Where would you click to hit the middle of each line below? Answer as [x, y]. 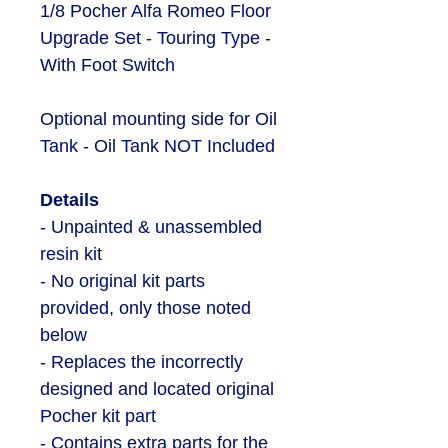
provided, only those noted [145, 308]
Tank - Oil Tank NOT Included [157, 146]
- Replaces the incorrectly [141, 362]
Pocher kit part [98, 416]
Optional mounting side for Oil [158, 119]
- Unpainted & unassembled [151, 227]
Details [69, 200]
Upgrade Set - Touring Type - [155, 38]
